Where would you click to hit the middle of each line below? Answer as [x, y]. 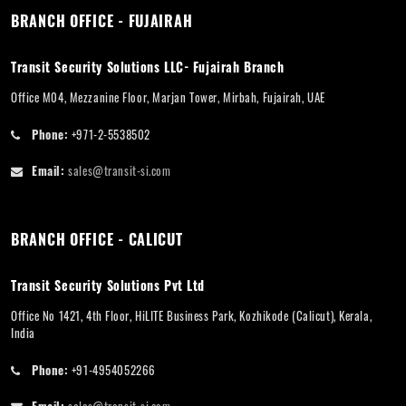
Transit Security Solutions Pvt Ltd [108, 285]
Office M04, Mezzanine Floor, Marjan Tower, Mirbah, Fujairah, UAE [168, 97]
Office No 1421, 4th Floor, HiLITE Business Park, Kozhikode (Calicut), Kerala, [192, 315]
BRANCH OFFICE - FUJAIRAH [102, 20]
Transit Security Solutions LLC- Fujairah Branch [148, 66]
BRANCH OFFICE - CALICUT [97, 239]
